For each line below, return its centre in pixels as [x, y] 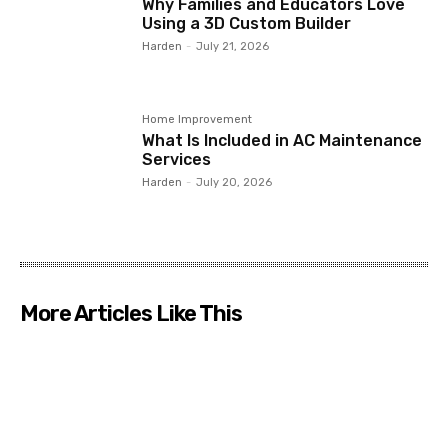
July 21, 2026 [233, 47]
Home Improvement [197, 120]
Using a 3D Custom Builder [247, 24]
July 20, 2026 [234, 183]
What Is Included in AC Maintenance [282, 141]
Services [177, 160]
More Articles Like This [131, 313]
